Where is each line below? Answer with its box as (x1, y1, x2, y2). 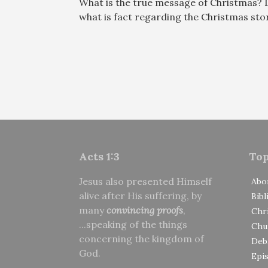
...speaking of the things (79, 218, 187, 231)
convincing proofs (106, 204, 183, 217)
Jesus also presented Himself (79, 175, 212, 188)
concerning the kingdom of (79, 233, 204, 245)
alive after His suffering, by (79, 190, 202, 202)
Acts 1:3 (79, 150, 120, 164)
